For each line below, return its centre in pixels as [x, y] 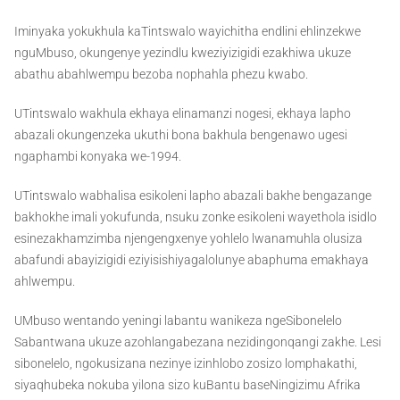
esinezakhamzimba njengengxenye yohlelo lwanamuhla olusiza [188, 239]
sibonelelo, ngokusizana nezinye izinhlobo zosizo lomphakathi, [186, 364]
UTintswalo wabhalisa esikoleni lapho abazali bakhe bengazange [193, 196]
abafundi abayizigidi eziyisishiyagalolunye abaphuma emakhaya [192, 260]
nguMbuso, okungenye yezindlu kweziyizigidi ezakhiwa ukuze [183, 53]
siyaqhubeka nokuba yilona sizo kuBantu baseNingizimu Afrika [187, 385]
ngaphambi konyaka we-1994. [98, 157]
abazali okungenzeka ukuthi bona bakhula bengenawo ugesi [181, 135]
